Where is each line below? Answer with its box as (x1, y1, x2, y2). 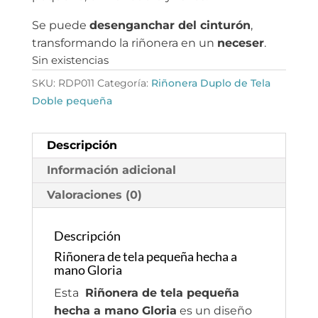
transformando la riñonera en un (31, 35, 217, 50)
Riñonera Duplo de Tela (150, 76, 270, 89)
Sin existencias (31, 53, 109, 67)
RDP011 (57, 76, 94, 89)
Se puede (31, 18, 89, 32)
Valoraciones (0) (46, 187, 142, 202)
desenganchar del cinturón (89, 18, 251, 32)
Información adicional (46, 163, 176, 177)
